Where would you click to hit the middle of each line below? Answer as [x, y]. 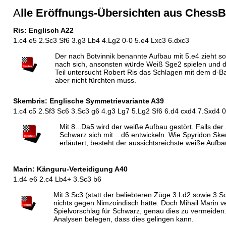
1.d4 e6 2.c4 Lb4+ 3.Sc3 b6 [57, 179]
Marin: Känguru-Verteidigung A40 [70, 169]
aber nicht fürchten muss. [95, 80]
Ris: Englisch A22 [43, 31]
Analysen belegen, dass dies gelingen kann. [123, 219]
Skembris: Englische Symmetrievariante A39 [88, 101]
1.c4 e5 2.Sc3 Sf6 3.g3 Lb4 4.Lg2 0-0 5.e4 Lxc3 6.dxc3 [101, 41]
